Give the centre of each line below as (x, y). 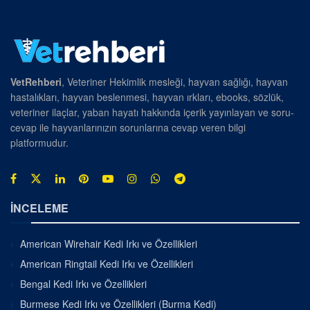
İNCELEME (39, 208)
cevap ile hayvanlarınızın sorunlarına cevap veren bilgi (128, 127)
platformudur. (39, 142)
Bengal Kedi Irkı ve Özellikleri (83, 283)
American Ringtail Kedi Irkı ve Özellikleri (107, 263)
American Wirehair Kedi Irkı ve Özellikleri (109, 243)
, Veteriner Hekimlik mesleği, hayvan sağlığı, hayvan (175, 81)
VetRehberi (36, 81)
